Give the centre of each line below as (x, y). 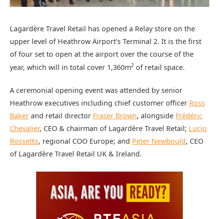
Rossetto (24, 141)
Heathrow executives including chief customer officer (99, 103)
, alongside (156, 116)
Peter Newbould (159, 141)
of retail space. (159, 67)
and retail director (61, 116)
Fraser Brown (115, 116)
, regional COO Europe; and (85, 141)
